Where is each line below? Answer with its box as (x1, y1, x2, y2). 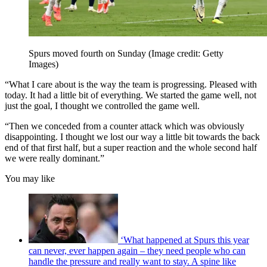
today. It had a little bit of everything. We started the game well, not (5, 90, 256, 101)
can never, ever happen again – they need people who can (29, 246, 246, 256)
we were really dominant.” (5, 153, 104, 164)
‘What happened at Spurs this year (120, 235, 249, 246)
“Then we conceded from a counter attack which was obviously (5, 121, 244, 132)
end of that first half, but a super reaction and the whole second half (5, 142, 257, 153)
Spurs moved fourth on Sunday (29, 48, 148, 59)
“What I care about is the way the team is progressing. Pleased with (5, 79, 257, 90)
